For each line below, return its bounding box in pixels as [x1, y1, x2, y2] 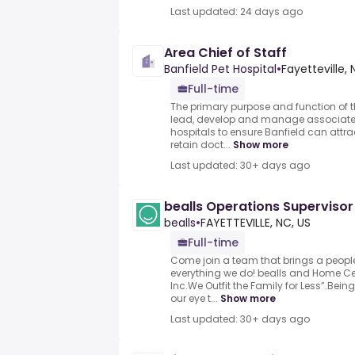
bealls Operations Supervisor [164, 197, 353, 216]
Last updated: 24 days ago [170, 5, 303, 19]
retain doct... [170, 138, 231, 152]
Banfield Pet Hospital [164, 61, 277, 78]
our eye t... [170, 292, 218, 306]
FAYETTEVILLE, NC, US [200, 215, 311, 231]
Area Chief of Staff [164, 44, 287, 63]
